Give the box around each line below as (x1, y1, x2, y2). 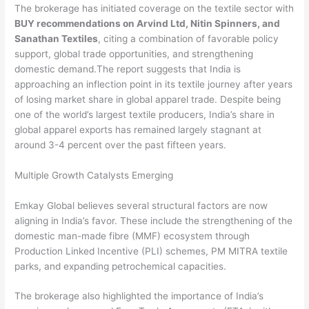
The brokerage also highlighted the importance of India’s (14, 290, 264, 302)
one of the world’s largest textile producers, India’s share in (14, 108, 275, 120)
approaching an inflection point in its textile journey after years (14, 78, 293, 90)
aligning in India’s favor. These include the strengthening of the (14, 215, 293, 226)
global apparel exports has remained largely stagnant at (14, 123, 262, 135)
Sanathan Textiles (14, 32, 99, 44)
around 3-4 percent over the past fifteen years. (14, 139, 227, 150)
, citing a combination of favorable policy (98, 32, 279, 44)
